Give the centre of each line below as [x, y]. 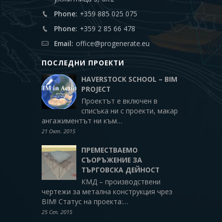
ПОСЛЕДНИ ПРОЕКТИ [83, 63]
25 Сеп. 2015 [57, 212]
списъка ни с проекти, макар [130, 111]
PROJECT [96, 89]
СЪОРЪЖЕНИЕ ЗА [112, 160]
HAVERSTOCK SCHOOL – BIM [129, 79]
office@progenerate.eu [113, 44]
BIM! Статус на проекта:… [85, 202]
